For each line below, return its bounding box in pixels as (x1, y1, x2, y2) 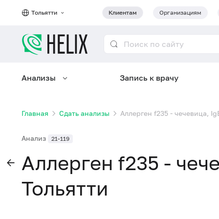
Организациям (159, 9, 201, 16)
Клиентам (109, 9, 137, 16)
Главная (22, 109, 48, 117)
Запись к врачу (119, 73, 178, 83)
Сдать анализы (59, 109, 109, 117)
